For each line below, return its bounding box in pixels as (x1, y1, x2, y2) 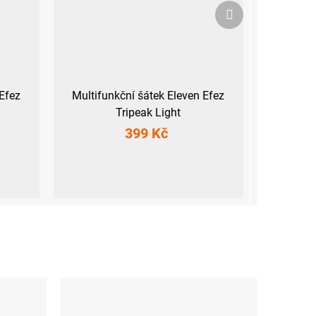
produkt (232, 18, 271, 32)
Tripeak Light (116, 105, 181, 119)
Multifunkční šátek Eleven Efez (72, 88, 225, 102)
